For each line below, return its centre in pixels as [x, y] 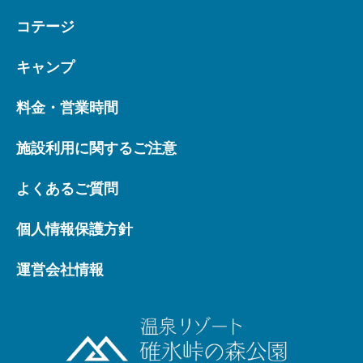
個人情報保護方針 [75, 229]
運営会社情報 [60, 269]
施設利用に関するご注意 [96, 148]
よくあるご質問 [67, 188]
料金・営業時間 [67, 107]
